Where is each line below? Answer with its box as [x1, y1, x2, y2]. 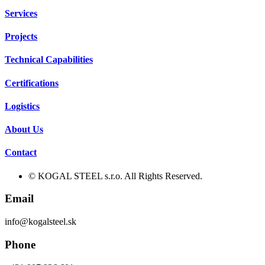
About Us [5, 124, 43, 135]
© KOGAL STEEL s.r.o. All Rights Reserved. [28, 170, 202, 181]
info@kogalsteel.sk [5, 216, 76, 227]
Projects [5, 31, 37, 42]
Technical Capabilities [5, 54, 93, 65]
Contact [5, 147, 37, 158]
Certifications [5, 77, 59, 88]
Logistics [5, 101, 40, 111]
